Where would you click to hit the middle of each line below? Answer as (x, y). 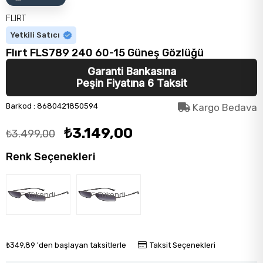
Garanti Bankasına (131, 71)
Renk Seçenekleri (51, 157)
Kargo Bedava (224, 107)
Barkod (19, 106)
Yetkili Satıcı (35, 35)
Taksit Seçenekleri (183, 245)
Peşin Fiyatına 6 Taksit (131, 83)
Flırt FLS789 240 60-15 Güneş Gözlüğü (105, 53)
